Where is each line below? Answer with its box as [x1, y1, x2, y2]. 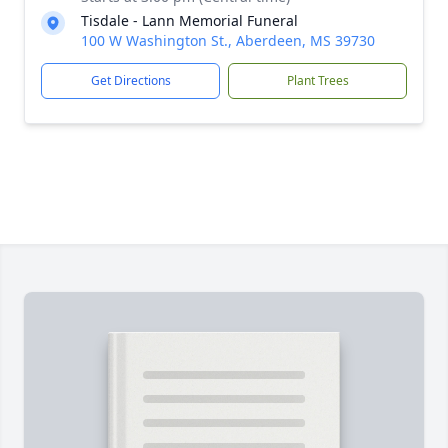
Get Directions [90, 72, 171, 89]
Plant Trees [286, 72, 349, 89]
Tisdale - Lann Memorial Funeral [81, 11, 298, 30]
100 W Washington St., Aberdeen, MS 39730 [81, 31, 375, 50]
